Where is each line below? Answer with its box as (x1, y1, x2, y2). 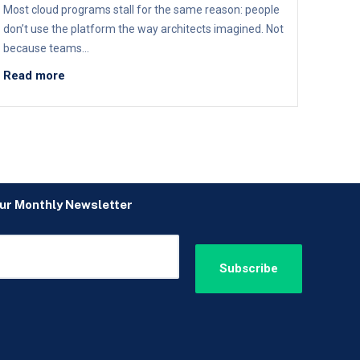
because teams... (2, 42, 89, 55)
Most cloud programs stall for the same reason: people (2, 3, 280, 17)
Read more (2, 68, 65, 84)
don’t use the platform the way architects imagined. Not (2, 22, 284, 36)
